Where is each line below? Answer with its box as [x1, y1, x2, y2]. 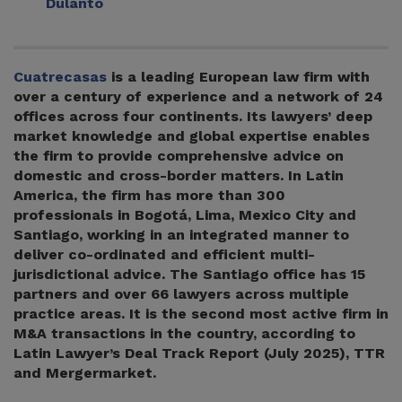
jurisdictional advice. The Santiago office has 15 [13, 266, 365, 283]
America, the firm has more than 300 [13, 187, 285, 204]
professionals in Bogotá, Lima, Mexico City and [13, 206, 356, 223]
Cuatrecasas [13, 68, 107, 85]
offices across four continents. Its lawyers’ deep [13, 108, 372, 125]
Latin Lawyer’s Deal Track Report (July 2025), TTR [13, 345, 385, 362]
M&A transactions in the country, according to [13, 325, 355, 342]
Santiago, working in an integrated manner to [13, 226, 349, 243]
